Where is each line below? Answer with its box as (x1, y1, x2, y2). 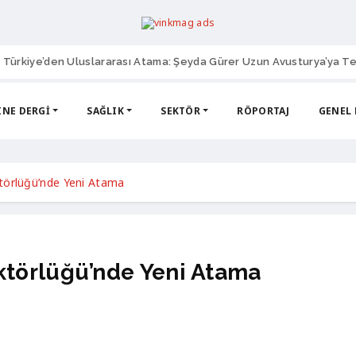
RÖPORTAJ (237, 103, 290, 118)
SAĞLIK (87, 103, 125, 118)
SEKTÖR (161, 103, 201, 118)
